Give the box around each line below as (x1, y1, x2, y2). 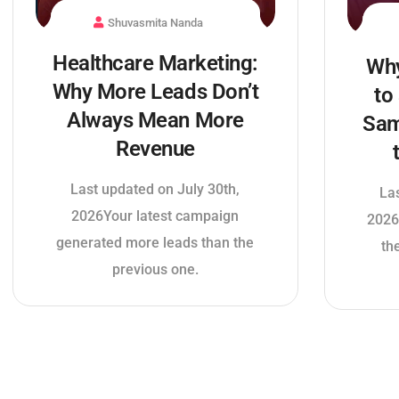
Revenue (116, 135, 195, 161)
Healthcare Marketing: (53, 50, 258, 76)
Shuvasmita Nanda (108, 15, 204, 29)
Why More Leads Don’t (52, 78, 259, 104)
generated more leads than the (56, 233, 255, 251)
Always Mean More (67, 107, 244, 133)
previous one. (111, 260, 199, 278)
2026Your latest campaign (71, 207, 240, 224)
